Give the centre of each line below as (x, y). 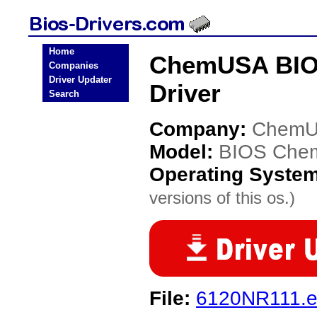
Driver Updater (80, 80)
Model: (184, 152)
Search (64, 94)
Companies (74, 65)
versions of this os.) (222, 198)
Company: (201, 129)
